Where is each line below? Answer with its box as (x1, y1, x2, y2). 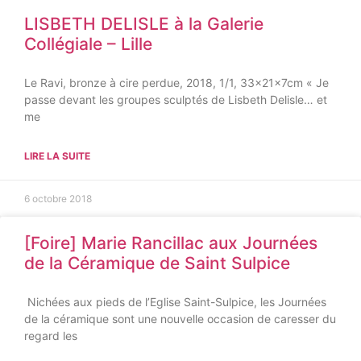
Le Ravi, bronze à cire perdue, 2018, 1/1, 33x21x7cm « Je (24, 76, 329, 89)
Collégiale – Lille (24, 34, 152, 54)
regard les (24, 329, 77, 342)
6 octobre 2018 (24, 193, 92, 205)
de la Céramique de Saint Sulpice (24, 253, 290, 273)
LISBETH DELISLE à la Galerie (24, 14, 263, 34)
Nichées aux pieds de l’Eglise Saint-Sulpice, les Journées (24, 295, 326, 309)
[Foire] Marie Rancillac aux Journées (24, 233, 317, 253)
